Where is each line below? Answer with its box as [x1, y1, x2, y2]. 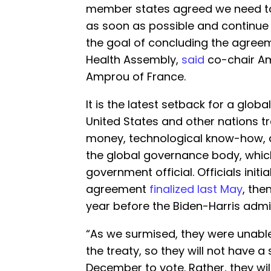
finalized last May [149, 181, 243, 197]
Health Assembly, [86, 51, 181, 67]
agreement [86, 181, 149, 197]
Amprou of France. [86, 68, 186, 84]
